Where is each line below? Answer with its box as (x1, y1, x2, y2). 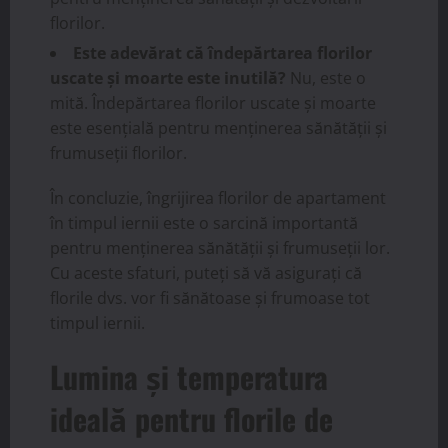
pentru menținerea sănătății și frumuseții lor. (50, 237, 390, 260)
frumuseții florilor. (50, 142, 187, 165)
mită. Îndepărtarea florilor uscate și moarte (50, 92, 376, 115)
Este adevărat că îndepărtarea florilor (73, 42, 372, 65)
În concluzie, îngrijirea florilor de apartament (50, 187, 386, 210)
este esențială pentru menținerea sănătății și (50, 117, 387, 140)
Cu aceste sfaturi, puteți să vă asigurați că (50, 262, 362, 285)
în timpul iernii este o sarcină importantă (50, 212, 358, 235)
